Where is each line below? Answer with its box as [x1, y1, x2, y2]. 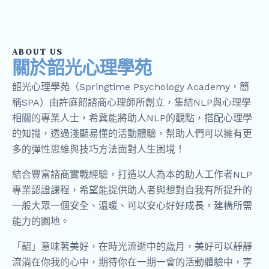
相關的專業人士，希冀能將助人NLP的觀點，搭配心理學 [12, 112, 252, 124]
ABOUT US [12, 46, 63, 58]
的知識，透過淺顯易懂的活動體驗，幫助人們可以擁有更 [12, 128, 252, 139]
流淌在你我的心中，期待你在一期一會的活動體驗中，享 [12, 256, 252, 268]
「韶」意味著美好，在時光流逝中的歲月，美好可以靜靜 [12, 241, 252, 252]
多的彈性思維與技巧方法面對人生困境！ [12, 144, 185, 155]
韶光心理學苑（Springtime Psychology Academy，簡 [12, 81, 249, 92]
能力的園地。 [12, 216, 70, 227]
